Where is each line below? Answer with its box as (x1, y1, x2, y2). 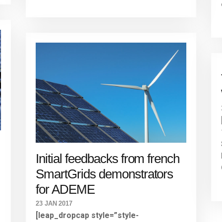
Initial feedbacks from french (36, 151, 180, 166)
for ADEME (36, 181, 95, 197)
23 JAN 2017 (36, 199, 72, 207)
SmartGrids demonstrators (36, 166, 173, 181)
